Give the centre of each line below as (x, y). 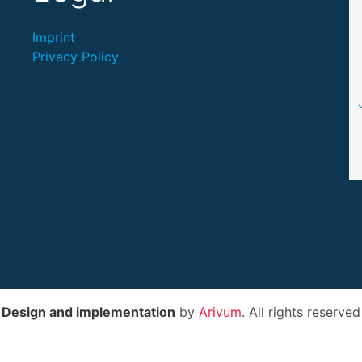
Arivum (220, 312)
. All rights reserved (301, 312)
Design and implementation (88, 312)
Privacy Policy (75, 57)
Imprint (53, 37)
